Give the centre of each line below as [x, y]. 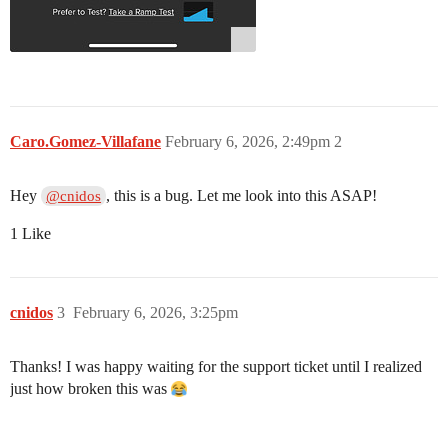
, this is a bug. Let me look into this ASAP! [242, 196]
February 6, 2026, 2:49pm [249, 142]
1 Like [30, 234]
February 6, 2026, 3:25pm [155, 313]
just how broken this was [90, 389]
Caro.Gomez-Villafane [85, 142]
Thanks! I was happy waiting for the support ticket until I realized [216, 367]
